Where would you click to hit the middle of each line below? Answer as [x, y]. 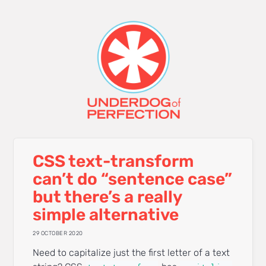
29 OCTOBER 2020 [58, 233]
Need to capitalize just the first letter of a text [132, 253]
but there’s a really [107, 197]
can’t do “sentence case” [133, 179]
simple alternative [106, 215]
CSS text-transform [113, 161]
